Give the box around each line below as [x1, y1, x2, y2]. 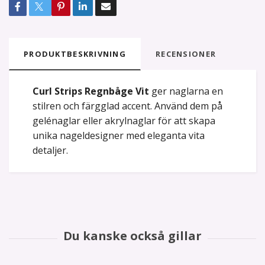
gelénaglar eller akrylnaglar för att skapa [33, 114, 215, 128]
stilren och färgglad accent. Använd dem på [33, 99, 222, 113]
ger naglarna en [151, 85, 223, 98]
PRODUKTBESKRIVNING [24, 49, 127, 60]
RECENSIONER [156, 49, 216, 60]
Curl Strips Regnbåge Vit [33, 85, 149, 98]
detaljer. [33, 144, 68, 157]
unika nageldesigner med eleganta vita [33, 129, 205, 143]
